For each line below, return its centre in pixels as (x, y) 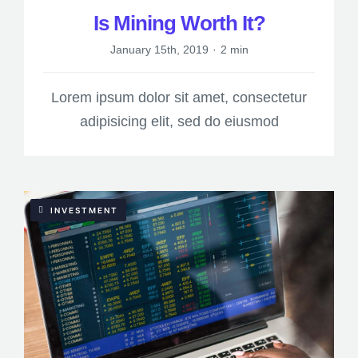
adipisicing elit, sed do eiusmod (179, 122)
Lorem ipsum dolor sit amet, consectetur (179, 98)
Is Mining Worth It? (179, 24)
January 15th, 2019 (159, 50)
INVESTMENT (84, 211)
